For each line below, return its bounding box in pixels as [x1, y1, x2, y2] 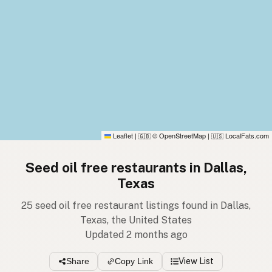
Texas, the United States [80, 214, 192, 226]
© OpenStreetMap [151, 131, 206, 141]
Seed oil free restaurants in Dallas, [25, 160, 247, 176]
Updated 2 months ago [84, 229, 188, 241]
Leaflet [111, 131, 133, 141]
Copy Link [115, 256, 153, 267]
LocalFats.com [223, 131, 269, 141]
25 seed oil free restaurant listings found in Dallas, [21, 200, 251, 212]
